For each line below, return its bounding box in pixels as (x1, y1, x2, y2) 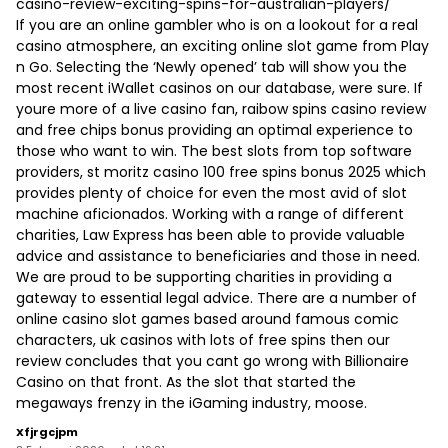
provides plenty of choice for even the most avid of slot (16, 183, 407, 204)
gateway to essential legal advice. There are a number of (16, 288, 417, 309)
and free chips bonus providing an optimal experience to (16, 120, 413, 141)
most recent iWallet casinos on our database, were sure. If (16, 78, 423, 99)
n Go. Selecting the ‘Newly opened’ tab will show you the (16, 57, 407, 78)
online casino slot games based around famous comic (16, 309, 399, 330)
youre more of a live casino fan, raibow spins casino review (16, 99, 426, 120)
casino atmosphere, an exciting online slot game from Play (16, 36, 429, 57)
